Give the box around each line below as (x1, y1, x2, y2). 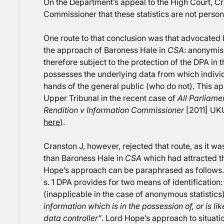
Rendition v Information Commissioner (43, 105, 184, 115)
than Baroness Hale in (43, 153, 125, 163)
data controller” (43, 213, 101, 223)
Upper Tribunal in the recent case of (43, 93, 177, 103)
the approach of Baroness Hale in (43, 45, 167, 55)
